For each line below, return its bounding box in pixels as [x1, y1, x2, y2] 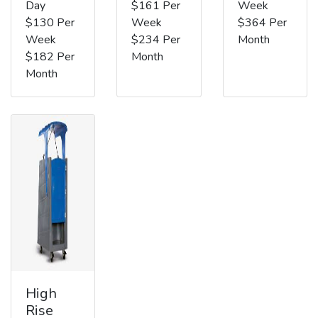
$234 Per [131, 31, 181, 48]
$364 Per [237, 14, 287, 31]
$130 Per [26, 14, 75, 31]
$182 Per [26, 48, 75, 65]
